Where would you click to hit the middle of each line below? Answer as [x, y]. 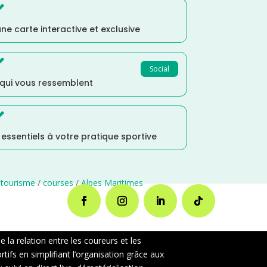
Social [159, 69]
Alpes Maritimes [112, 182]
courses [58, 182]
